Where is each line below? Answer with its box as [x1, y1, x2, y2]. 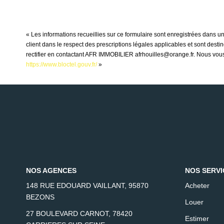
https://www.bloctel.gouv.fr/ [26, 60, 97, 68]
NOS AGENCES [26, 166, 76, 175]
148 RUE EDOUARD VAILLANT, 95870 [26, 181, 148, 189]
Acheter [184, 181, 209, 189]
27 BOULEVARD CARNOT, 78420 [26, 209, 132, 217]
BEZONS [26, 192, 54, 201]
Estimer [184, 214, 209, 222]
